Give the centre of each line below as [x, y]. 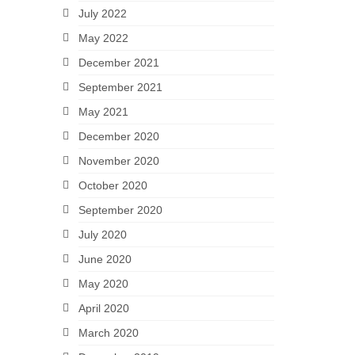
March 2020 [108, 333]
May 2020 [103, 284]
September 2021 [120, 87]
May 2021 [103, 112]
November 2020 [118, 161]
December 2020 [118, 136]
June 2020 [105, 259]
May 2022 [103, 38]
